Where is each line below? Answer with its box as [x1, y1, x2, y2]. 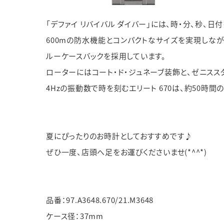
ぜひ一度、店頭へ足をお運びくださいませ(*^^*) [46, 146, 207, 157]
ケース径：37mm [46, 210, 103, 221]
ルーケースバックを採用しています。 [46, 50, 166, 61]
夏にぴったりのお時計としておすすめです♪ [46, 130, 192, 141]
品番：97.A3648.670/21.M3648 [46, 194, 153, 205]
